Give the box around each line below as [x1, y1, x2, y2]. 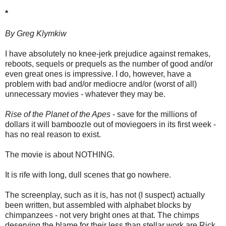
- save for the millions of [110, 110, 197, 119]
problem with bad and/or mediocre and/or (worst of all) [5, 80, 197, 89]
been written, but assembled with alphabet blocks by [5, 201, 191, 210]
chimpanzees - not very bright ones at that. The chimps [5, 211, 199, 220]
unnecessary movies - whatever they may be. [5, 90, 165, 99]
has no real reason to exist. [5, 130, 101, 139]
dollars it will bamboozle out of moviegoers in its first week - [5, 120, 216, 129]
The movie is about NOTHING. [5, 150, 115, 159]
